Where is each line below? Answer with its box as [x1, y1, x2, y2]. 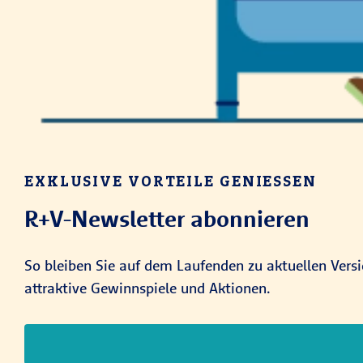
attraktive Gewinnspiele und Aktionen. [24, 278, 271, 297]
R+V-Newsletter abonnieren [24, 203, 310, 233]
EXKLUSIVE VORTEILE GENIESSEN [24, 171, 304, 190]
